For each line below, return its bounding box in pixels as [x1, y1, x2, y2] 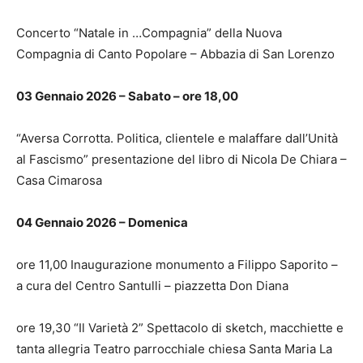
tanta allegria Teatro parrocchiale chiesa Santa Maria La [16, 340, 332, 357]
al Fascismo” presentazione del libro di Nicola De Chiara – [16, 151, 347, 167]
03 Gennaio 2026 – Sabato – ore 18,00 [16, 88, 238, 104]
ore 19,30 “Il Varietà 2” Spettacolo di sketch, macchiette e [16, 319, 344, 335]
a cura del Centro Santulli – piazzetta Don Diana [16, 277, 288, 293]
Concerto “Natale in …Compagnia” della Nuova [16, 24, 282, 41]
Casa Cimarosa [16, 172, 102, 188]
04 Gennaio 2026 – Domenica [16, 214, 188, 230]
